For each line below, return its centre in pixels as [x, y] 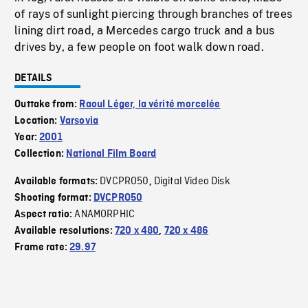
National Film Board [111, 154]
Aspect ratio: [45, 215]
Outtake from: [47, 105]
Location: [37, 121]
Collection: [41, 154]
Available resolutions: [65, 231]
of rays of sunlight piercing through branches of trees [153, 14]
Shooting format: [54, 198]
